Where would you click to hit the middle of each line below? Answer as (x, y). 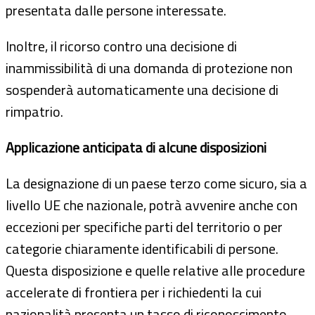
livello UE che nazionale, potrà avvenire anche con (152, 205)
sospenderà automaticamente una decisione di (142, 89)
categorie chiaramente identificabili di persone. (142, 248)
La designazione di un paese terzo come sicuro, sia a (156, 183)
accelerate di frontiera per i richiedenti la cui (134, 292)
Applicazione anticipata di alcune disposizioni (136, 147)
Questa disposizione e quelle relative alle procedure (155, 270)
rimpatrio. (34, 111)
